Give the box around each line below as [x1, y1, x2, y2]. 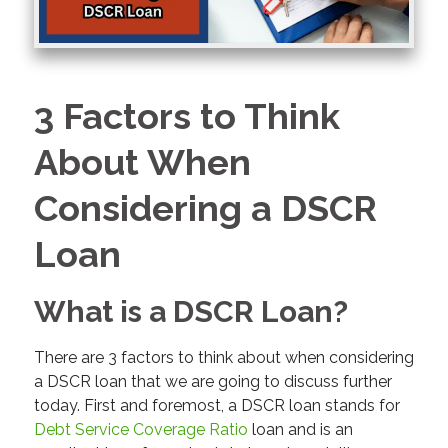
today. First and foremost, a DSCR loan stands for [33, 396, 400, 416]
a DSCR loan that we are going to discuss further [33, 372, 392, 392]
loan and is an [247, 420, 353, 440]
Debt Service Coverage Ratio [33, 420, 248, 440]
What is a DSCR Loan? [33, 293, 348, 329]
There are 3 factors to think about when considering [33, 348, 414, 368]
